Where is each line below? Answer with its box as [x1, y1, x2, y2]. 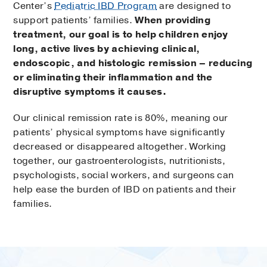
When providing [135, 13, 210, 27]
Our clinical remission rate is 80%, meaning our [13, 111, 228, 125]
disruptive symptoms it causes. [13, 85, 166, 98]
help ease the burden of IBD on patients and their [13, 182, 237, 196]
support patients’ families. [13, 13, 135, 27]
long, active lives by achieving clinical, [13, 42, 200, 55]
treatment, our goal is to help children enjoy [13, 27, 228, 41]
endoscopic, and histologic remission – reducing [13, 56, 253, 70]
